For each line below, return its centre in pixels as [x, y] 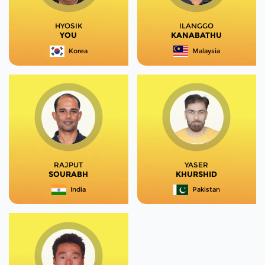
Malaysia [206, 51]
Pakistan [206, 190]
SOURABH [69, 174]
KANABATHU [197, 35]
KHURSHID [197, 174]
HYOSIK [68, 25]
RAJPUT [69, 164]
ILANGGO [197, 25]
